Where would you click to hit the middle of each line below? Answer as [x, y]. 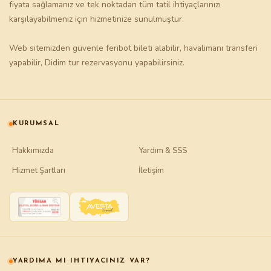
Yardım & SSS [163, 151]
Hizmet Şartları [39, 171]
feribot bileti [129, 48]
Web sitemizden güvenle [57, 48]
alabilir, [168, 48]
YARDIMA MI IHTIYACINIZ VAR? [82, 261]
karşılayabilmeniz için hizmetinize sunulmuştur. [96, 19]
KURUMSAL [36, 124]
